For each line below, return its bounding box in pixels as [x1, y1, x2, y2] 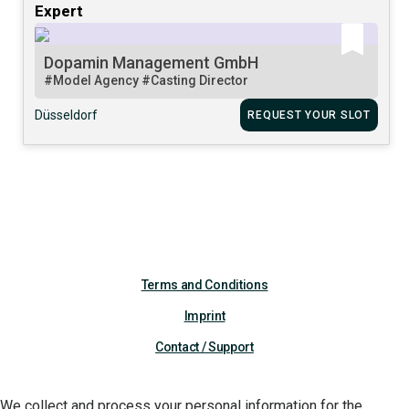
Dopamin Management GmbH [44, 52, 259, 72]
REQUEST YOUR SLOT [247, 108, 371, 121]
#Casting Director [142, 72, 249, 88]
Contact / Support [155, 339, 254, 354]
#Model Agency [44, 72, 142, 88]
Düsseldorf [35, 107, 99, 122]
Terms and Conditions [141, 277, 268, 292]
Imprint [184, 308, 225, 323]
